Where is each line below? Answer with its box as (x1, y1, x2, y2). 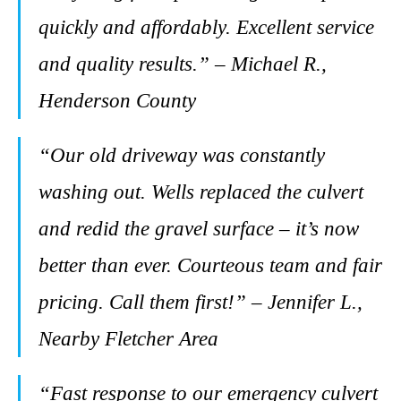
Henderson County (38, 90, 196, 112)
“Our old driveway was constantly (38, 144, 325, 166)
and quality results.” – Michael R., (38, 53, 327, 75)
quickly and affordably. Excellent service (38, 16, 374, 38)
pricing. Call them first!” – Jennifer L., (38, 291, 363, 313)
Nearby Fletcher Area (38, 328, 218, 350)
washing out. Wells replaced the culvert (38, 181, 363, 203)
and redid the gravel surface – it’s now (38, 218, 359, 240)
